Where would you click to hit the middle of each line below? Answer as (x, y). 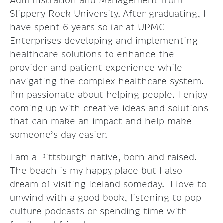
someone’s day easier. (58, 135)
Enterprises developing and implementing (104, 41)
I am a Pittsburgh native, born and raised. (103, 157)
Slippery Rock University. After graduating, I (108, 14)
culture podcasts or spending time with (99, 211)
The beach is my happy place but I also (96, 170)
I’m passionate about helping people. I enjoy (109, 94)
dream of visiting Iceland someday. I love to (108, 184)
